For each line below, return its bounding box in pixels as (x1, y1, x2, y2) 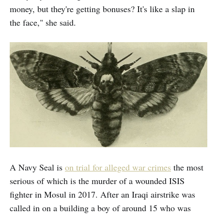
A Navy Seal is (10, 161, 65, 173)
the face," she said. (10, 16, 76, 29)
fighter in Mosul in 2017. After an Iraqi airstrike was (10, 188, 195, 201)
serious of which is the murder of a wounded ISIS (10, 175, 185, 187)
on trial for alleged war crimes (65, 161, 171, 173)
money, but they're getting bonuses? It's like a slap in (10, 3, 195, 15)
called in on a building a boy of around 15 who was (10, 202, 191, 214)
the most (171, 161, 203, 173)
